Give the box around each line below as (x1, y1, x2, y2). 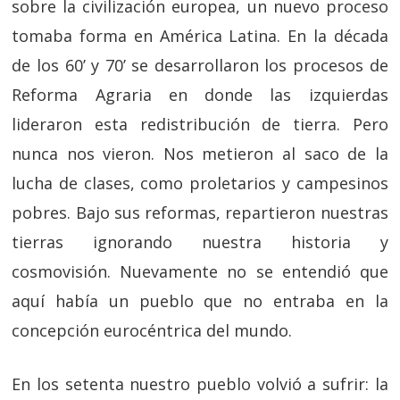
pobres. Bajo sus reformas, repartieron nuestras (12, 202, 388, 223)
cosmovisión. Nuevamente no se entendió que (12, 261, 388, 282)
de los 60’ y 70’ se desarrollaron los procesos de (12, 54, 388, 76)
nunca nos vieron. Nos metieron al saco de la (12, 143, 388, 164)
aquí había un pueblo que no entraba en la (12, 290, 388, 312)
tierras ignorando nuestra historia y (12, 231, 388, 253)
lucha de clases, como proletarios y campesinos (12, 172, 388, 194)
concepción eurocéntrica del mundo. (12, 320, 293, 341)
